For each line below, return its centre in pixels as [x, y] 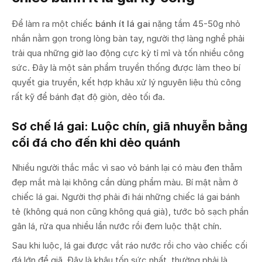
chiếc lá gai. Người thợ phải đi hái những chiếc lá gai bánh [126, 196]
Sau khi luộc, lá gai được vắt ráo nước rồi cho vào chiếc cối [130, 245]
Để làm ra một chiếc [54, 23]
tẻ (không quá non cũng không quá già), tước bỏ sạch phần [130, 211]
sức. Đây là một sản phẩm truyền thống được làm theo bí [126, 67]
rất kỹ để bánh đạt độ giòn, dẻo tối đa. [88, 96]
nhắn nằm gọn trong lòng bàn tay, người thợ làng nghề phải [128, 38]
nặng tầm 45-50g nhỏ [195, 23]
